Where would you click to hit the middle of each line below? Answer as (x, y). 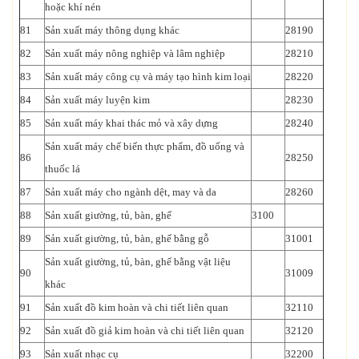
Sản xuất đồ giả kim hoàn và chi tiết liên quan (145, 330)
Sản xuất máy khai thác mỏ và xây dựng (131, 123)
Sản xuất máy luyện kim (97, 99)
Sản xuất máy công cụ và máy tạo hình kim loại (148, 76)
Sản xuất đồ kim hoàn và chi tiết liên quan (137, 307)
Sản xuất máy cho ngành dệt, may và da (131, 192)
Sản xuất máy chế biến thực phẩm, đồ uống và (145, 146)
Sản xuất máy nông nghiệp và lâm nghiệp (135, 53)
